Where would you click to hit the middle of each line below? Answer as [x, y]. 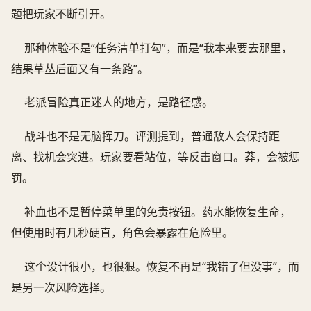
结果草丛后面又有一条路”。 [80, 68]
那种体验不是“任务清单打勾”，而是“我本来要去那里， [159, 48]
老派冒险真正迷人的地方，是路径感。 [119, 102]
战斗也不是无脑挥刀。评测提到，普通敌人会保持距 [152, 136]
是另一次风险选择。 [61, 288]
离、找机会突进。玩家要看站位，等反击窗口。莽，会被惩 [155, 157]
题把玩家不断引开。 [61, 14]
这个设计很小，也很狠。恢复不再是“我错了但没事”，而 [162, 267]
